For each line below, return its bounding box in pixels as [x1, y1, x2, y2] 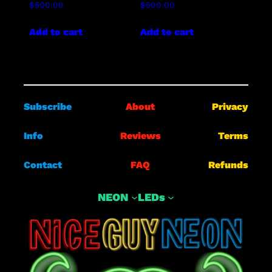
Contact [24, 159, 63, 171]
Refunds [208, 159, 248, 171]
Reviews [120, 130, 161, 142]
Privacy [211, 101, 248, 113]
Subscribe [24, 101, 72, 113]
